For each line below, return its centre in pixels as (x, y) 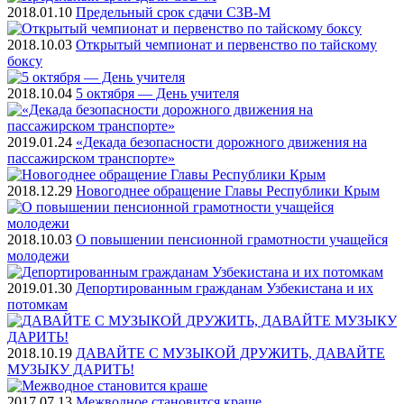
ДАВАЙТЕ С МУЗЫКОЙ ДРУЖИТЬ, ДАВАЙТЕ (230, 353)
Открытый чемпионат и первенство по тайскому (226, 45)
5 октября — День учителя (157, 94)
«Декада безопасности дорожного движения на (221, 142)
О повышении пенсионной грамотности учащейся (232, 240)
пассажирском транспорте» (91, 159)
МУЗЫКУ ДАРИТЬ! (71, 370)
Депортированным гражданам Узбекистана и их (225, 289)
